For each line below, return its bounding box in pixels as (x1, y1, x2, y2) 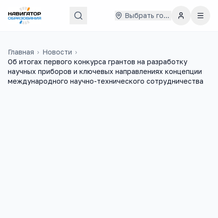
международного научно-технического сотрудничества (8, 77, 203, 85)
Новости (42, 48, 72, 56)
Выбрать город (125, 11, 177, 19)
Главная (8, 48, 34, 56)
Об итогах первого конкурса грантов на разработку (8, 57, 187, 66)
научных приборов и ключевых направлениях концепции (8, 67, 202, 75)
